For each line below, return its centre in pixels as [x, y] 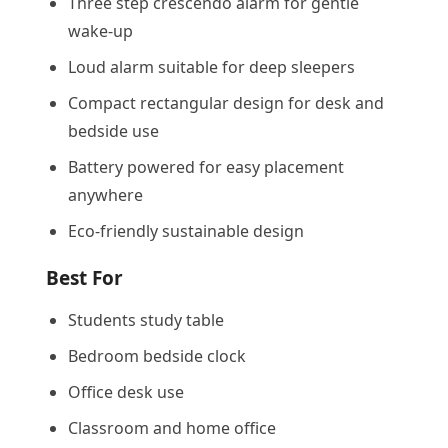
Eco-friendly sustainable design [186, 230]
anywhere [105, 194]
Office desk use [126, 391]
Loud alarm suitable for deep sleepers [211, 66]
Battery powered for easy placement [206, 166]
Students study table [146, 319]
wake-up [100, 30]
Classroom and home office [172, 427]
